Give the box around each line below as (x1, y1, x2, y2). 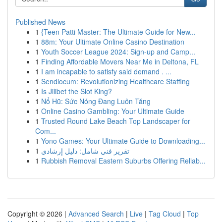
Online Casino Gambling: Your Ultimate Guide (41, 106, 184, 116)
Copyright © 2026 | (7, 209, 68, 219)
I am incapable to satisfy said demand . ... (41, 66, 171, 76)
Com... (35, 126, 56, 136)
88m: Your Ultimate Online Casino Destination (41, 37, 184, 47)
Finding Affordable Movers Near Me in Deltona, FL (41, 56, 199, 66)
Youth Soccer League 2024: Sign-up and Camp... (41, 47, 195, 56)
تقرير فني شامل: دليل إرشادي (41, 146, 129, 156)
